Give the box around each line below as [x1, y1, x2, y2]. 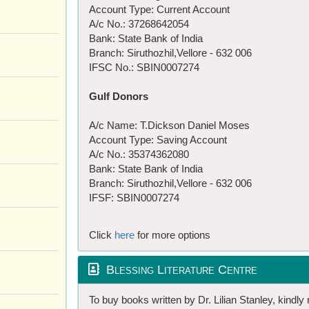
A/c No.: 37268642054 [89, 17, 189, 30]
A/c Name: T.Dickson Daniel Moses [89, 119, 250, 131]
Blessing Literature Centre [99, 262, 257, 277]
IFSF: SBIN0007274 [89, 191, 179, 203]
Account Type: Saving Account [89, 133, 227, 146]
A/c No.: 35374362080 [89, 148, 189, 160]
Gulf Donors [89, 90, 148, 102]
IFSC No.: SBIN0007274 [89, 61, 199, 73]
